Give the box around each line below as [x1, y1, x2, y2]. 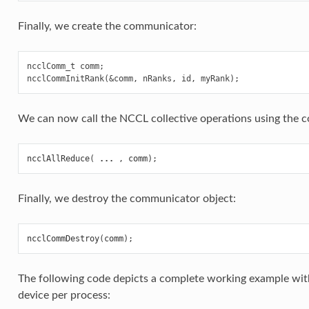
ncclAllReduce [26, 154, 90, 164]
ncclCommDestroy [26, 234, 99, 244]
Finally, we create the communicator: [17, 21, 197, 32]
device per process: [17, 290, 110, 301]
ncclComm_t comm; [26, 61, 104, 72]
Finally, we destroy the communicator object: [17, 193, 236, 205]
